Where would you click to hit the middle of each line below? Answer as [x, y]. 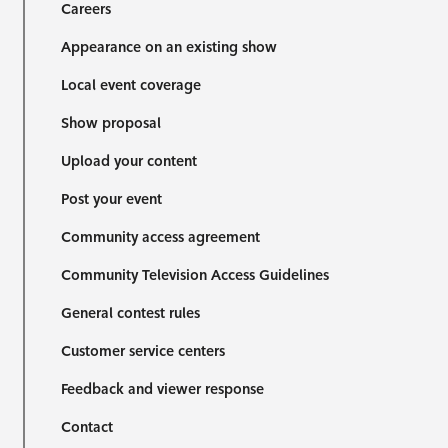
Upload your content [128, 161]
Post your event [111, 199]
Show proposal [110, 123]
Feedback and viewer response [162, 389]
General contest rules [130, 313]
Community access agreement [160, 237]
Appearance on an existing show [168, 47]
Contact [86, 427]
